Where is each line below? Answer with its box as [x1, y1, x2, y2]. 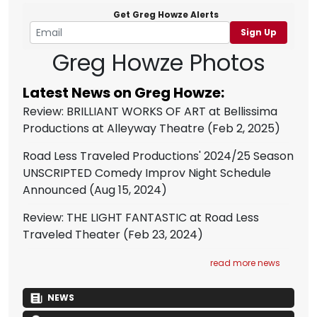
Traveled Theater [23, 226, 120, 243]
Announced [23, 182, 86, 198]
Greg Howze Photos [52, 47, 265, 79]
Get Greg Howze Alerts [113, 8, 219, 21]
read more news [210, 257, 280, 269]
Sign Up [241, 26, 277, 38]
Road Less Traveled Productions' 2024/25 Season [23, 148, 294, 164]
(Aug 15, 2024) [86, 182, 167, 198]
